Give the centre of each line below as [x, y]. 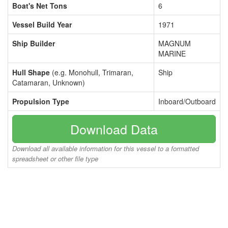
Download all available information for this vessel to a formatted [106, 148]
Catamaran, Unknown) [49, 82]
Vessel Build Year [42, 24]
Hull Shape [31, 72]
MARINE [172, 53]
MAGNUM [175, 43]
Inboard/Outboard [187, 101]
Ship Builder [34, 43]
